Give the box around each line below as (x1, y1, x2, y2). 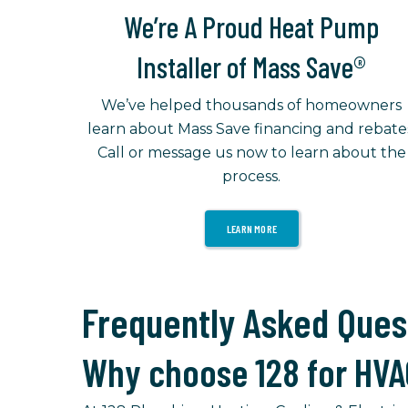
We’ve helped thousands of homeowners (101, 97, 403, 115)
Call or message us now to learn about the (97, 144, 406, 162)
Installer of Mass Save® (137, 49, 367, 85)
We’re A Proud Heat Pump (124, 9, 380, 45)
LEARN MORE (226, 222, 277, 236)
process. (222, 168, 281, 186)
